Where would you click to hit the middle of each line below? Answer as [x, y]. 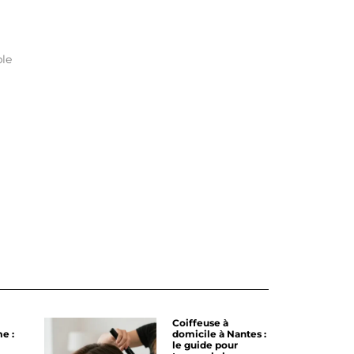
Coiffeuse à [200, 322]
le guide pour [205, 345]
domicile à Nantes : [219, 333]
